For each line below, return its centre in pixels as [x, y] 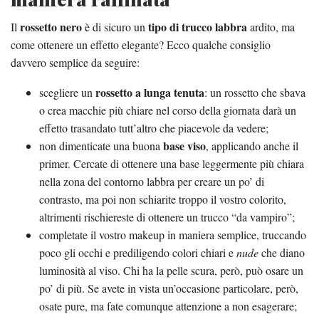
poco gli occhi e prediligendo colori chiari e [138, 253]
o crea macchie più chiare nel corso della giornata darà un [168, 110]
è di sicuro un [115, 27]
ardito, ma [271, 27]
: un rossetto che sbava [255, 93]
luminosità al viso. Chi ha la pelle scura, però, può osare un [171, 271]
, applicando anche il [252, 146]
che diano [282, 253]
